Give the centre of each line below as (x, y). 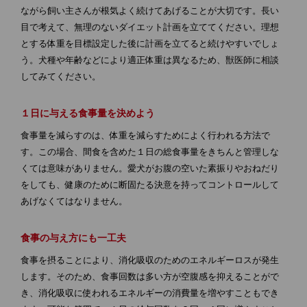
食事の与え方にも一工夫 (73, 238)
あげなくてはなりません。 (74, 201)
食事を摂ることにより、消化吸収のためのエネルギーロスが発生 (149, 260)
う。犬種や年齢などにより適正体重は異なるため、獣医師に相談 (149, 60)
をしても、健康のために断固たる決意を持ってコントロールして (149, 185)
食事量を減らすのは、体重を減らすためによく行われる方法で (145, 136)
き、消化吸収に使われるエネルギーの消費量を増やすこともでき (149, 293)
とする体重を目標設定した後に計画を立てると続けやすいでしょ (149, 44)
